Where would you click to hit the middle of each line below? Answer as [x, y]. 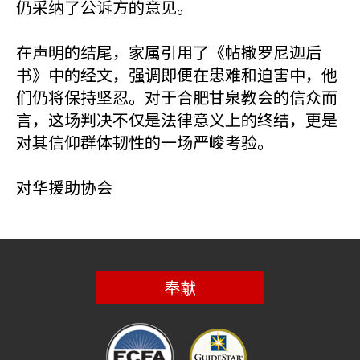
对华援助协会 [64, 187]
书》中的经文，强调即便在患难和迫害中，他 [177, 74]
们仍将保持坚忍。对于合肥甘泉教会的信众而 [177, 97]
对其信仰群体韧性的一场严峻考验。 [145, 142]
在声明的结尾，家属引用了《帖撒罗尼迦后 [169, 52]
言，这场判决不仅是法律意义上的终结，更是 [177, 119]
